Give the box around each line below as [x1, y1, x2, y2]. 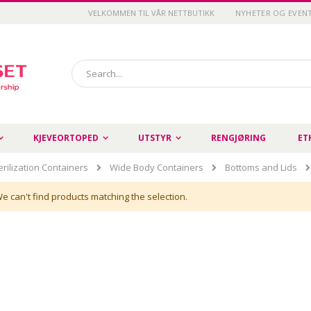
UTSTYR [138, 132, 171, 144]
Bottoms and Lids [225, 161, 297, 174]
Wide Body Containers [110, 161, 203, 174]
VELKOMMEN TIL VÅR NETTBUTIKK [87, 8, 215, 18]
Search [70, 78, 100, 91]
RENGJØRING [211, 132, 266, 144]
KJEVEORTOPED [33, 132, 99, 144]
